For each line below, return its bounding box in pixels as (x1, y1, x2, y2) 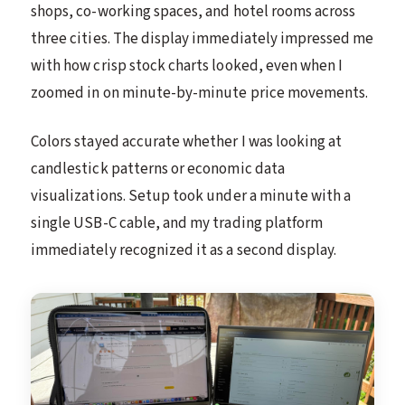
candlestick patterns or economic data (31, 157, 285, 180)
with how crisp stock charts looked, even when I (31, 54, 344, 77)
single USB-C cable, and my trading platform (31, 212, 324, 234)
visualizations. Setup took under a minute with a (31, 184, 352, 207)
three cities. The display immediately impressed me (31, 27, 374, 50)
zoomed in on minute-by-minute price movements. (31, 81, 369, 104)
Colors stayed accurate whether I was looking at (31, 130, 343, 153)
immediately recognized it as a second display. (31, 239, 337, 261)
